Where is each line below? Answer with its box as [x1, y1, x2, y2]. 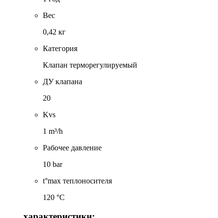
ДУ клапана [43, 77, 82, 86]
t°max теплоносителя [43, 177, 112, 185]
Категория [43, 44, 77, 53]
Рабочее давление [43, 144, 102, 152]
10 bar [43, 160, 62, 169]
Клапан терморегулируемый [43, 61, 137, 70]
